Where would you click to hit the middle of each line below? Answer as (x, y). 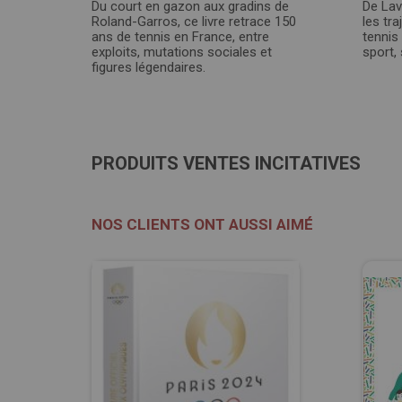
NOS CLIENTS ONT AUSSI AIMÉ (202, 224)
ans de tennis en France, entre (180, 37)
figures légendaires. (149, 67)
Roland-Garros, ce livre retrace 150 (194, 22)
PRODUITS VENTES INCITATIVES (226, 163)
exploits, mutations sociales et (182, 52)
